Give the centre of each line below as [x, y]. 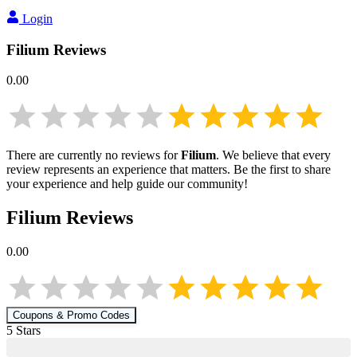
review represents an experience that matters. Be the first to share [169, 170]
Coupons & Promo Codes [71, 316]
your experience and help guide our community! [127, 184]
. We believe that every [273, 155]
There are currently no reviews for [94, 155]
